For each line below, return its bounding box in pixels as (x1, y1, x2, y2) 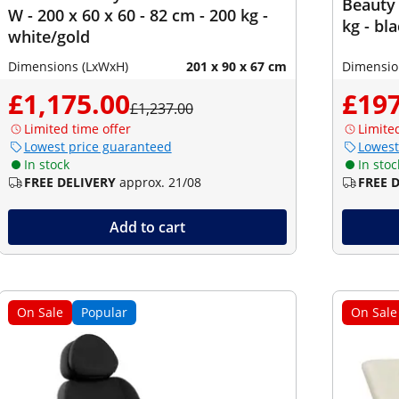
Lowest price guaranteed (23, 138, 172, 155)
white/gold (7, 26, 90, 47)
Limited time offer (23, 120, 131, 137)
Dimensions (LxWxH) (7, 58, 128, 75)
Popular (80, 304, 127, 321)
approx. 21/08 (118, 174, 201, 191)
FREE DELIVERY (23, 174, 116, 191)
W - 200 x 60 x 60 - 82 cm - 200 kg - (7, 4, 268, 26)
